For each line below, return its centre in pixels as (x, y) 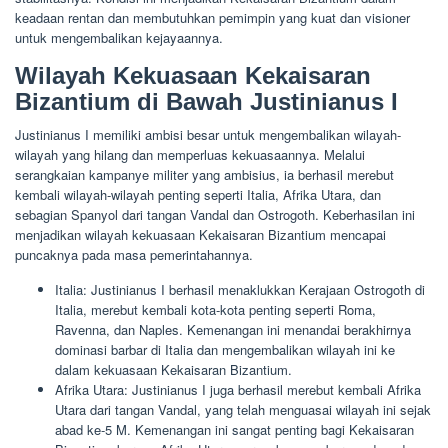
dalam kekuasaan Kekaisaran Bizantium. (173, 369)
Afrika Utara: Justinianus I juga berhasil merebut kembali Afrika (238, 389)
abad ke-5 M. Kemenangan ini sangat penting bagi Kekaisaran (234, 429)
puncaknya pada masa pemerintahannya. (134, 254)
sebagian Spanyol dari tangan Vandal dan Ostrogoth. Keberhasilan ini (215, 214)
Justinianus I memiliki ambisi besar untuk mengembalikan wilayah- (208, 134)
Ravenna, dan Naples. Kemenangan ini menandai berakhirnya (233, 329)
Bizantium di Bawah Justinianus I (206, 101)
